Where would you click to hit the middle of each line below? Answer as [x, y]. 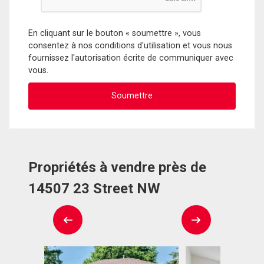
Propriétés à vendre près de [117, 168]
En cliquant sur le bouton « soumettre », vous [115, 33]
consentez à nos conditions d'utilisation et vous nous [130, 45]
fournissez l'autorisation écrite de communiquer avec [131, 58]
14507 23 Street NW [94, 189]
